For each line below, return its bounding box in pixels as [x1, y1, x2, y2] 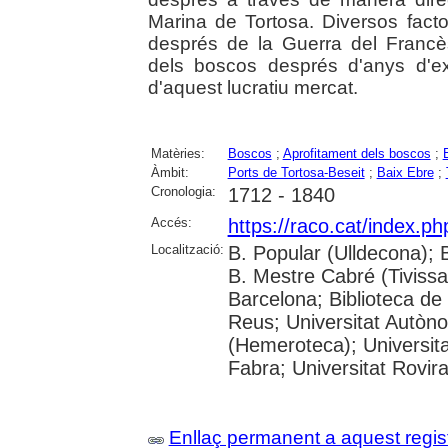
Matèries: [150, 145, 205, 161]
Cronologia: [150, 183, 216, 199]
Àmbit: [150, 164, 189, 180]
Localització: [150, 241, 224, 257]
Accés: [150, 214, 192, 230]
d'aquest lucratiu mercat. [147, 76, 358, 98]
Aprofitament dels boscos [282, 145, 431, 161]
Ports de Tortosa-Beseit [227, 164, 365, 180]
